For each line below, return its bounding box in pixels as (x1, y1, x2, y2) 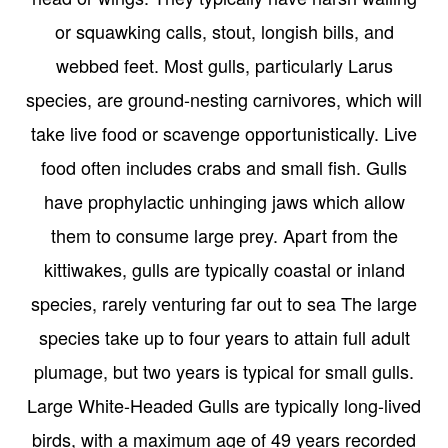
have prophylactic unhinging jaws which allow (43, 187, 405, 214)
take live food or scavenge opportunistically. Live (31, 119, 417, 146)
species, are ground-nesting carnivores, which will (26, 85, 422, 112)
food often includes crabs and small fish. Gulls (41, 153, 407, 180)
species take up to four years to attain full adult (38, 323, 410, 350)
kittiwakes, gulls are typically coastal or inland (43, 255, 405, 282)
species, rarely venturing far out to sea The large (31, 289, 417, 316)
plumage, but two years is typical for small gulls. (34, 357, 414, 384)
